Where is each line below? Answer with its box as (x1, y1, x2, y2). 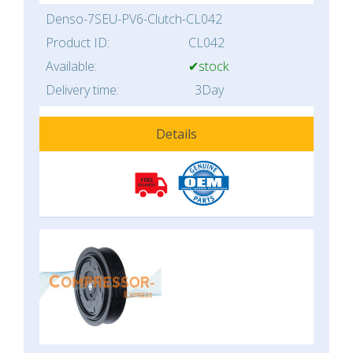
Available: (46, 58, 97, 76)
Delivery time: (46, 81, 119, 99)
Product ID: (46, 34, 110, 52)
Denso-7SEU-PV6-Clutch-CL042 (46, 10, 222, 28)
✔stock (188, 58, 229, 76)
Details (156, 125, 197, 143)
